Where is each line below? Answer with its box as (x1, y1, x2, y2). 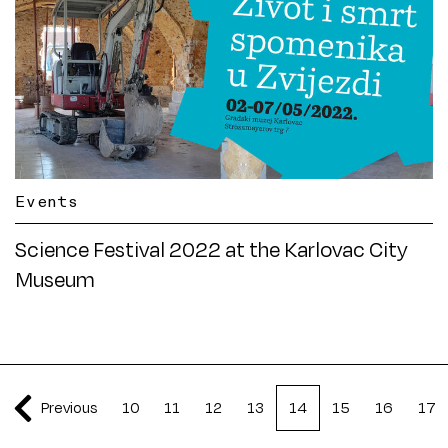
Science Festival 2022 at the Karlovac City (15, 234, 408, 265)
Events (15, 193, 79, 210)
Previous (41, 397, 97, 419)
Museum (15, 264, 95, 295)
